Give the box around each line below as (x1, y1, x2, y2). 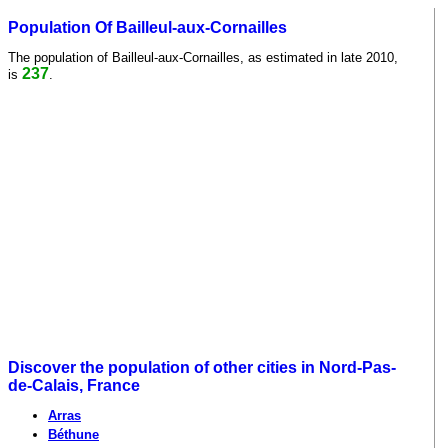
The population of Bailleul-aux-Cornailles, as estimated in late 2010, (8, 49, 398, 65)
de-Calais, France (8, 377, 140, 395)
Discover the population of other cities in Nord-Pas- (8, 359, 396, 377)
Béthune (48, 427, 99, 443)
